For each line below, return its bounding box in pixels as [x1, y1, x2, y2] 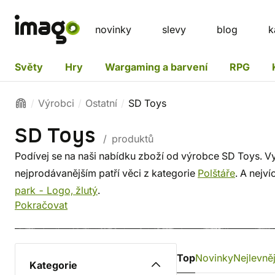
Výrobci [38, 97, 74, 109]
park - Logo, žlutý [15, 184, 98, 196]
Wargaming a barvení [105, 60, 207, 73]
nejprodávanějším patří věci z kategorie [15, 167, 198, 179]
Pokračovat [15, 199, 68, 211]
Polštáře [198, 167, 235, 179]
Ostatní [85, 97, 117, 109]
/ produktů [101, 133, 153, 145]
